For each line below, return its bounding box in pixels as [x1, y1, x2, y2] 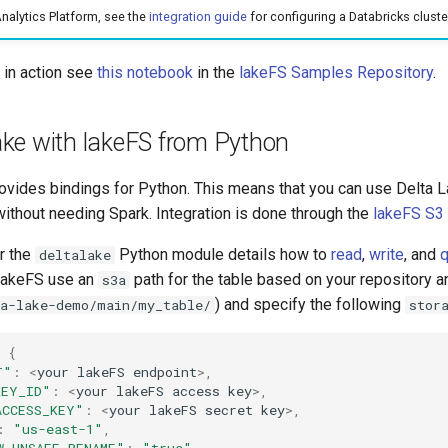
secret [205, 400, 253, 419]
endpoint [133, 362, 197, 381]
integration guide [148, 8, 247, 24]
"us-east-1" [13, 419, 103, 438]
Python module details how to [115, 245, 331, 265]
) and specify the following [215, 295, 405, 315]
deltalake [39, 246, 111, 265]
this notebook [97, 63, 193, 83]
